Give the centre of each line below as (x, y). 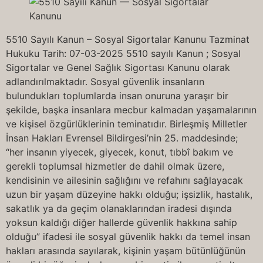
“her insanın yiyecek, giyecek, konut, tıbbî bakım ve (119, 152)
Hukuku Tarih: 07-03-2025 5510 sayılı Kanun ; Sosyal (123, 53)
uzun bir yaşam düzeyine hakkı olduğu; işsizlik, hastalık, (129, 194)
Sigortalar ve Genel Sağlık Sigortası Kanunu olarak (118, 68)
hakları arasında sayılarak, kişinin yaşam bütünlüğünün (126, 251)
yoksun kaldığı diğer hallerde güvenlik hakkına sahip (122, 222)
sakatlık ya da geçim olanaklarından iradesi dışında (119, 208)
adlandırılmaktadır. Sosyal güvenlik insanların (105, 82)
